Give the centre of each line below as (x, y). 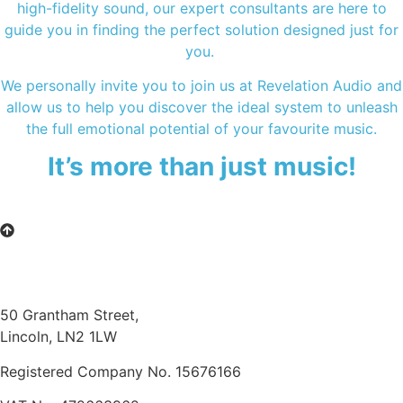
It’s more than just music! (201, 167)
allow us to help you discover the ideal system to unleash (201, 107)
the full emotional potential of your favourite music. (201, 129)
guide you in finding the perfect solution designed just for (201, 29)
